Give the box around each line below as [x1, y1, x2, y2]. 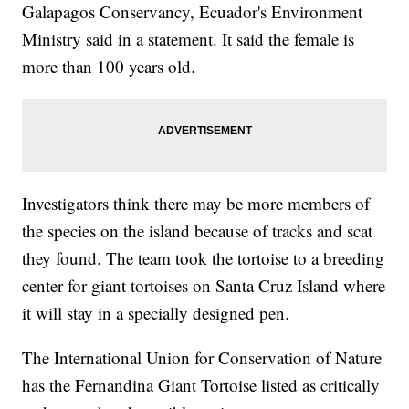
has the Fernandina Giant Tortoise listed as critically [22, 373, 381, 396]
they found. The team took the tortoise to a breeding [22, 246, 385, 269]
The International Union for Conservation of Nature [22, 346, 383, 369]
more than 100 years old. [22, 55, 196, 78]
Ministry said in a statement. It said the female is [22, 27, 355, 50]
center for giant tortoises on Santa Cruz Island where [22, 274, 386, 297]
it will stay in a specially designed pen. [22, 301, 290, 324]
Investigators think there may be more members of [22, 192, 371, 215]
